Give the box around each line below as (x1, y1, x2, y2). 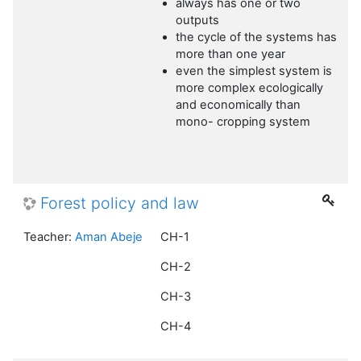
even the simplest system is (176, 64, 333, 79)
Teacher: (23, 230, 75, 245)
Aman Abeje (75, 230, 143, 245)
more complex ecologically (176, 81, 324, 96)
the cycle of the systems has (176, 30, 338, 45)
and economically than (176, 98, 301, 113)
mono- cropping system (176, 114, 311, 130)
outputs (176, 13, 220, 28)
